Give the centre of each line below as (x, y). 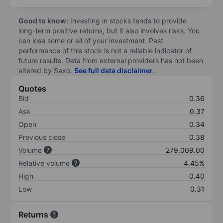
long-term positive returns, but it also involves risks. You (109, 30)
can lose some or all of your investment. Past (91, 40)
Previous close (42, 137)
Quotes (32, 88)
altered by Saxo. (46, 70)
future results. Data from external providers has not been (111, 60)
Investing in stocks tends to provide (127, 20)
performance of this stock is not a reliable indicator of (105, 50)
